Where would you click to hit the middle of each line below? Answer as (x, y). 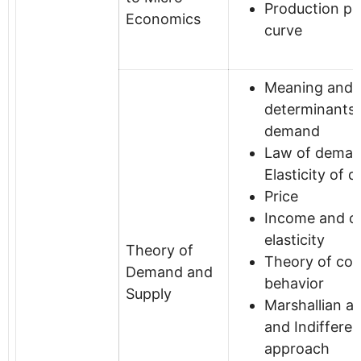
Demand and (169, 272)
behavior (294, 283)
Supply (149, 293)
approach (297, 348)
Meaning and (309, 87)
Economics (163, 19)
